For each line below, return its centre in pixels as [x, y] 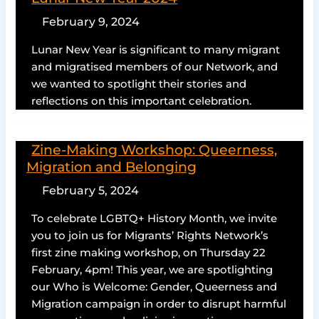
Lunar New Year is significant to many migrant [156, 50]
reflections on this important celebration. [142, 101]
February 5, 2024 [90, 190]
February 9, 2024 [90, 21]
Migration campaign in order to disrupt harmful [159, 304]
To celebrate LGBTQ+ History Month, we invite [155, 219]
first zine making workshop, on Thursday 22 [149, 253]
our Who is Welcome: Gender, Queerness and [155, 287]
